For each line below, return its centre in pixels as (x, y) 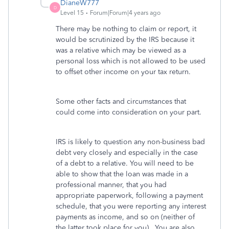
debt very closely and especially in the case (127, 153)
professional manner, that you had (111, 185)
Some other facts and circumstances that (121, 101)
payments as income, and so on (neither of (125, 217)
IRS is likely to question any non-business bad (130, 142)
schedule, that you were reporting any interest (131, 206)
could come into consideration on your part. (129, 112)
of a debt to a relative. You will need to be (125, 163)
